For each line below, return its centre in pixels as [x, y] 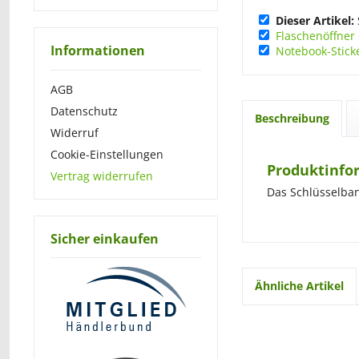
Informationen [98, 50]
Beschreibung [292, 118]
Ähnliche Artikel [299, 286]
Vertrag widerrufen [102, 175]
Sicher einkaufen [105, 238]
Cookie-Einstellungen [107, 154]
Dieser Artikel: [315, 20]
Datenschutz [84, 111]
